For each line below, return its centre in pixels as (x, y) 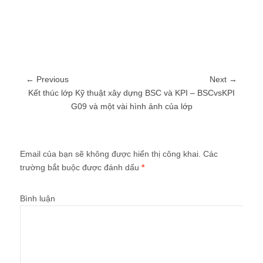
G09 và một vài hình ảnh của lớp (131, 106)
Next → (223, 79)
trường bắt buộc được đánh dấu (81, 167)
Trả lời (34, 138)
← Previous (47, 79)
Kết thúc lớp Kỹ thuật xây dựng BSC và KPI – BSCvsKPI (131, 92)
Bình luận (38, 198)
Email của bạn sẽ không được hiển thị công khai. (110, 154)
